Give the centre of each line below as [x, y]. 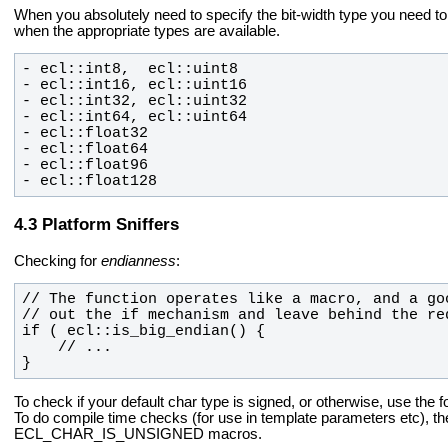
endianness [138, 260]
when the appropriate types [104, 30]
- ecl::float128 [89, 181]
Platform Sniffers [110, 224]
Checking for [57, 260]
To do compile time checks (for [116, 417]
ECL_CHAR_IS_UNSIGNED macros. [138, 433]
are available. [237, 30]
